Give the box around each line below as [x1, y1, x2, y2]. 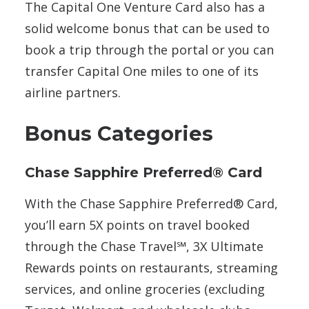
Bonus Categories [25, 121, 213, 146]
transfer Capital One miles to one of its [25, 63, 259, 80]
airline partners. [25, 84, 121, 101]
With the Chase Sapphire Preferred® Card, [25, 195, 278, 212]
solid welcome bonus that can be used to [25, 20, 270, 37]
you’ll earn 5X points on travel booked [25, 217, 250, 234]
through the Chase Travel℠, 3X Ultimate [25, 238, 263, 255]
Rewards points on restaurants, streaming [25, 259, 278, 277]
